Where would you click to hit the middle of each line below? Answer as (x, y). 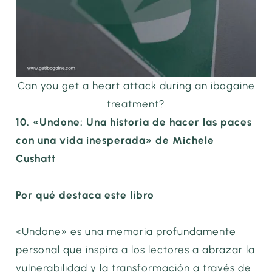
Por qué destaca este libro (85, 195)
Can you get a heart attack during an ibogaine (136, 86)
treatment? (136, 104)
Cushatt (36, 159)
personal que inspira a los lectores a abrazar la (136, 249)
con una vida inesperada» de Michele (115, 141)
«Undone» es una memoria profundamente (126, 231)
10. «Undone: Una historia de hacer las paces (134, 122)
